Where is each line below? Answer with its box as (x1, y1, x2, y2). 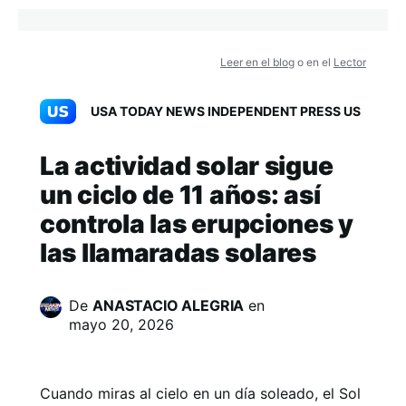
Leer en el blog (220, 55, 295, 69)
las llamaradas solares (40, 237, 316, 268)
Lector (333, 55, 366, 69)
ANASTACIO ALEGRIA (92, 296, 245, 314)
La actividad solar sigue (40, 150, 333, 181)
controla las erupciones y (40, 208, 353, 239)
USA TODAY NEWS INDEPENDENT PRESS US (91, 103, 361, 119)
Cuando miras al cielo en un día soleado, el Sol (40, 384, 361, 402)
